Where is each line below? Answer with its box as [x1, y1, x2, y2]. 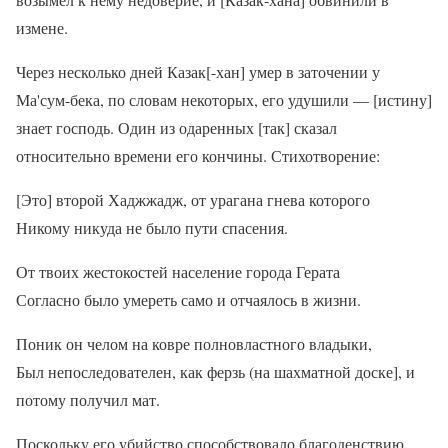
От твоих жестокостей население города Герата [16, 261, 340, 283]
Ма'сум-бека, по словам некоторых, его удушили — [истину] [16, 89, 432, 111]
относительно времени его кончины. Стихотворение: [16, 145, 380, 167]
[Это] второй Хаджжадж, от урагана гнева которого [16, 189, 370, 211]
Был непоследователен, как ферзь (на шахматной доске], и [16, 361, 415, 383]
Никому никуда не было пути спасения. [16, 217, 288, 239]
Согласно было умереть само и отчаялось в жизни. [16, 289, 361, 311]
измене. [16, 17, 68, 39]
